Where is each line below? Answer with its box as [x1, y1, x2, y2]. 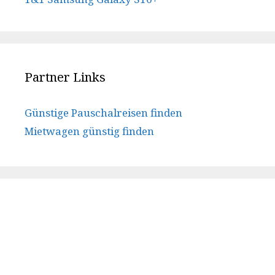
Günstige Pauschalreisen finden [25, 106, 182, 120]
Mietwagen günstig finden [25, 124, 154, 139]
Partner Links [25, 69, 106, 86]
